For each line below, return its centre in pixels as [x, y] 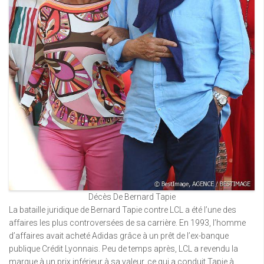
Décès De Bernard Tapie [132, 197]
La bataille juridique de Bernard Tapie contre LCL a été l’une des [123, 210]
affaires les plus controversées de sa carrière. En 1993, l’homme [127, 223]
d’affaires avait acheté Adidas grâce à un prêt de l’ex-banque [119, 236]
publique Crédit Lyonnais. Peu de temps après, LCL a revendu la [123, 249]
